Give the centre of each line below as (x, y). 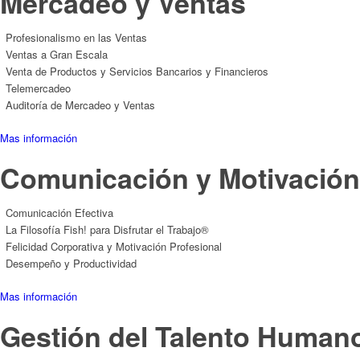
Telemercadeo (38, 88)
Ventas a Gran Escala (57, 54)
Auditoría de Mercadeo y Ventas (80, 104)
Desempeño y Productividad (71, 263)
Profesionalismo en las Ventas (76, 37)
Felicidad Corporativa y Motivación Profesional (114, 246)
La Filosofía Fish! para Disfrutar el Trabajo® (107, 229)
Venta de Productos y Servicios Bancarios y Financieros (137, 71)
